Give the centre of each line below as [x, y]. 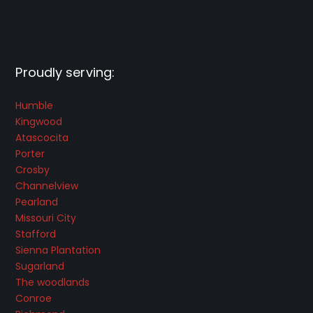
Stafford [36, 234]
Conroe [34, 298]
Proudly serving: [65, 72]
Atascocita [42, 137]
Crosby [33, 169]
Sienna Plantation [58, 250]
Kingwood [39, 121]
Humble [35, 105]
